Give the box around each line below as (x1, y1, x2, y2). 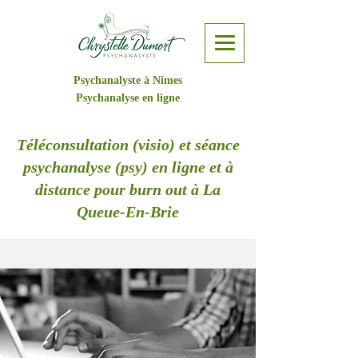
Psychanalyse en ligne (75, 92, 180, 104)
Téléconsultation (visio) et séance (16, 136, 240, 153)
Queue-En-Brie (77, 203, 179, 221)
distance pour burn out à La (35, 181, 221, 198)
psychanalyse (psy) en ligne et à (22, 158, 233, 176)
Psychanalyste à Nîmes (73, 74, 182, 86)
